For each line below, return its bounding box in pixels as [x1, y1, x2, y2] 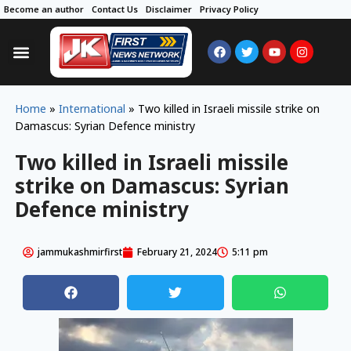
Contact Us [92, 3, 138, 15]
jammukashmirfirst [37, 245, 122, 259]
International [58, 101, 125, 117]
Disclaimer [146, 3, 192, 15]
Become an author [4, 3, 84, 15]
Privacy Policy [200, 3, 259, 15]
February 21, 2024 [136, 245, 217, 259]
